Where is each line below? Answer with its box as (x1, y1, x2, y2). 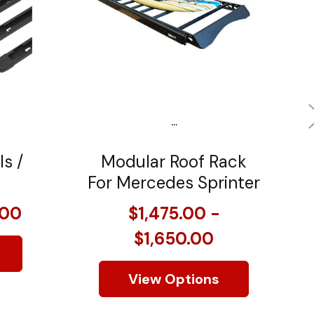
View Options (128, 269, 219, 288)
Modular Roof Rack (101, 150, 247, 172)
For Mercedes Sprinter (88, 171, 260, 193)
